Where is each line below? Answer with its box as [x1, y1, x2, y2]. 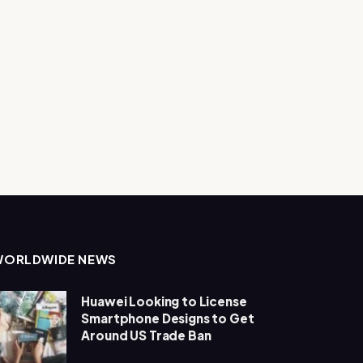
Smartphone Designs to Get [81, 310, 254, 326]
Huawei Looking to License [81, 293, 247, 309]
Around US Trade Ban [81, 327, 211, 343]
